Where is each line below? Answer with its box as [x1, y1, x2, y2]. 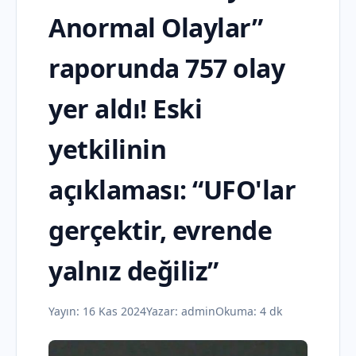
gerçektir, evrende [48, 213, 272, 247]
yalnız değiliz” [48, 253, 219, 288]
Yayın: [48, 304, 83, 319]
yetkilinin [48, 132, 166, 166]
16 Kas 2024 [83, 304, 146, 319]
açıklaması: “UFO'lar [48, 172, 296, 207]
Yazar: [146, 304, 181, 319]
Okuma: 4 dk [215, 304, 282, 319]
